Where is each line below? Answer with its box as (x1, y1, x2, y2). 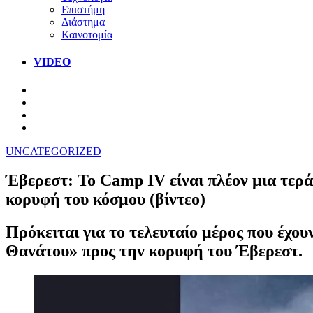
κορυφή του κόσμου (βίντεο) (6, 190, 205, 209)
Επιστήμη (61, 3, 105, 15)
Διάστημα (61, 15, 105, 28)
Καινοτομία (61, 28, 112, 41)
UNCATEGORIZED (6, 145, 101, 157)
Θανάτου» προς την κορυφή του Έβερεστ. (6, 242, 303, 261)
